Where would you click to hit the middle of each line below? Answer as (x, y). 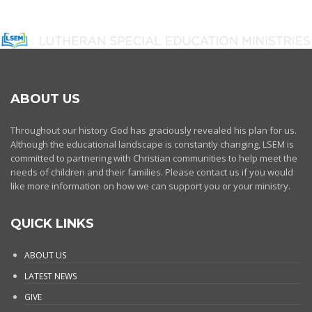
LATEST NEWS (50, 276)
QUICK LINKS (52, 224)
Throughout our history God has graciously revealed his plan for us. (154, 130)
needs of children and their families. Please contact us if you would (152, 172)
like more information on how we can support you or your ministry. (150, 186)
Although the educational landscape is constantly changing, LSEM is (152, 144)
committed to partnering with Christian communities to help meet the (154, 158)
